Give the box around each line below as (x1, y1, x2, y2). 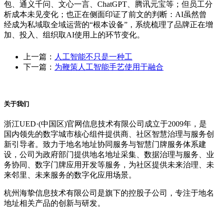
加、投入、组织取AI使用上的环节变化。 (4, 31, 145, 39)
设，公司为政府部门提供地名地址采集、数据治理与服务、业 (4, 150, 214, 159)
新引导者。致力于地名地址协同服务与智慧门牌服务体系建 (4, 140, 206, 149)
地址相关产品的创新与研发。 (4, 199, 105, 208)
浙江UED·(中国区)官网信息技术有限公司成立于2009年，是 (4, 120, 207, 128)
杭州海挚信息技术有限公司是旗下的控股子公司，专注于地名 (4, 189, 214, 198)
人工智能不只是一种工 (54, 53, 132, 61)
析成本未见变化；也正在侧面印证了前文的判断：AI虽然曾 (4, 10, 207, 19)
